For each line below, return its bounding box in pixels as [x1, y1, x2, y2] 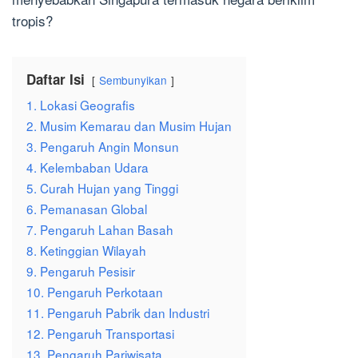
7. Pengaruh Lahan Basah [26, 221, 173, 239]
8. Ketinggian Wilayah [26, 241, 146, 260]
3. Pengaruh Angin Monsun [26, 137, 179, 156]
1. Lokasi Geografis [26, 96, 135, 114]
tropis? [12, 10, 53, 31]
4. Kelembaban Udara [26, 158, 149, 177]
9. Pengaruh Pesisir [26, 262, 135, 280]
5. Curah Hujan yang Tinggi [26, 179, 178, 197]
